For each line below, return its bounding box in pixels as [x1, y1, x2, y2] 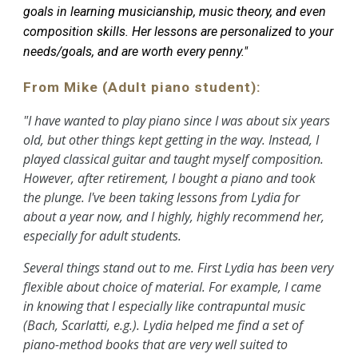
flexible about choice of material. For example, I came [23, 277, 322, 296]
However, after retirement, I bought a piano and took [23, 169, 316, 187]
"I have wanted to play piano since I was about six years [23, 111, 331, 129]
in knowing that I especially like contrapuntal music [23, 296, 306, 315]
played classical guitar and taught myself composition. [23, 149, 324, 168]
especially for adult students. [23, 226, 182, 245]
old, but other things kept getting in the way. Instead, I [23, 130, 320, 149]
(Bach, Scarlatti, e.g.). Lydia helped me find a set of [23, 316, 304, 334]
